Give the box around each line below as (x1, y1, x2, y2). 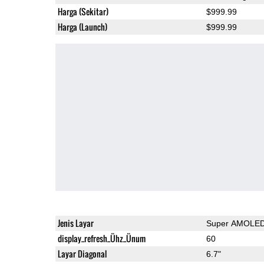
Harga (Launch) (57, 20, 107, 33)
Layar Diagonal (57, 247, 107, 260)
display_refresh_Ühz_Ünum (57, 232, 146, 245)
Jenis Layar (57, 216, 94, 229)
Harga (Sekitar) (57, 5, 108, 18)
